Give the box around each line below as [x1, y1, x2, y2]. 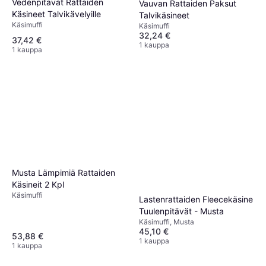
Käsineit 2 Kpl [12, 179, 64, 189]
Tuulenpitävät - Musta [139, 205, 224, 216]
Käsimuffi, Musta [139, 217, 194, 226]
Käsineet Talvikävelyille [12, 9, 101, 20]
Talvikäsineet [139, 9, 189, 20]
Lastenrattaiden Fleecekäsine [139, 194, 253, 204]
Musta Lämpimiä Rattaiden [12, 167, 115, 178]
